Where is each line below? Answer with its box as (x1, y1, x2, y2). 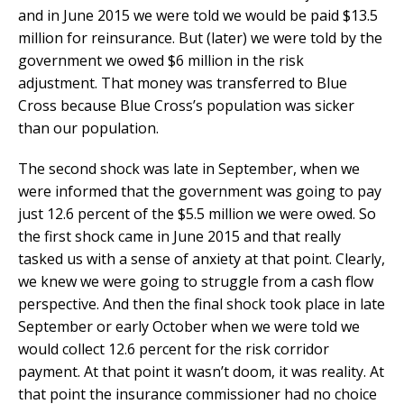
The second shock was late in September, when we (18, 158, 360, 179)
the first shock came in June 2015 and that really (18, 225, 341, 246)
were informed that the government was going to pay (18, 180, 381, 201)
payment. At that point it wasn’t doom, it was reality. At (18, 361, 384, 381)
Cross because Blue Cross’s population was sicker (18, 95, 354, 115)
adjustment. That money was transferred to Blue (18, 72, 347, 93)
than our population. (18, 117, 159, 138)
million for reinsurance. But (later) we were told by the (18, 27, 382, 48)
